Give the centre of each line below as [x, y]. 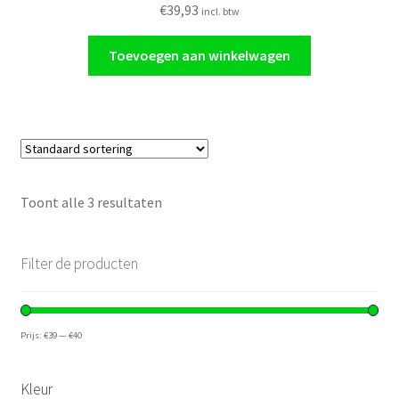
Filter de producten [79, 263]
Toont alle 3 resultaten [91, 202]
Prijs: [32, 334]
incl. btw [220, 11]
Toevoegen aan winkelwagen [199, 55]
